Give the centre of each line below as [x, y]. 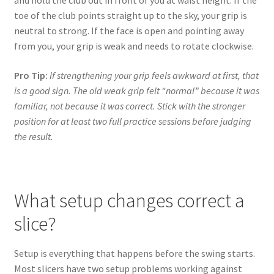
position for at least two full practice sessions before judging [132, 121]
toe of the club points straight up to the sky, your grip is [130, 16]
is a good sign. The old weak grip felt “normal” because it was [136, 90]
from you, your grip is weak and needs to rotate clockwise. [134, 46]
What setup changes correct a [129, 201]
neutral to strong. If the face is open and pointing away [129, 31]
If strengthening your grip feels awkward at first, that [154, 75]
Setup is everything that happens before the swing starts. [134, 254]
